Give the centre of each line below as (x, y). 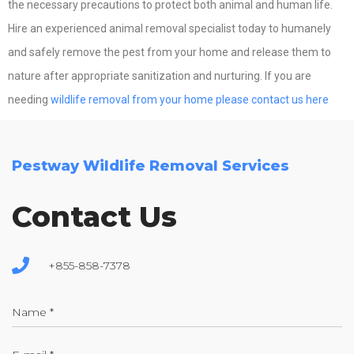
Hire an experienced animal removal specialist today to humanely (169, 29)
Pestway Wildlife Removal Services (151, 166)
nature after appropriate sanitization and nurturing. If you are (160, 76)
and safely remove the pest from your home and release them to (169, 53)
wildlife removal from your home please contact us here (190, 100)
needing (29, 100)
